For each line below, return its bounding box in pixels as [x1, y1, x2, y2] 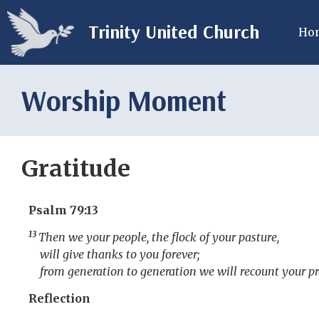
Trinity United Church [88, 20, 259, 44]
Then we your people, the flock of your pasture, [38, 229, 279, 244]
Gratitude [21, 154, 130, 183]
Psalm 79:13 [28, 202, 98, 217]
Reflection [28, 291, 90, 306]
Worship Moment [21, 82, 226, 118]
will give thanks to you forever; [40, 246, 200, 261]
